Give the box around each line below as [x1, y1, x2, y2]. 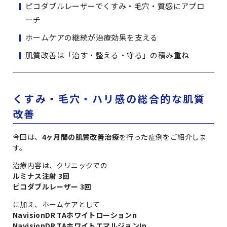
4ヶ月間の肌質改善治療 [42, 132, 120, 142]
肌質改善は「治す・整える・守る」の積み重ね [25, 50, 190, 61]
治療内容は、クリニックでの [13, 160, 108, 171]
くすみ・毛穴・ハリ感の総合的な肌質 [13, 91, 206, 106]
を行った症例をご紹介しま [119, 132, 207, 142]
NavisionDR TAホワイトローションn [13, 210, 137, 220]
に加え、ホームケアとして [13, 199, 100, 210]
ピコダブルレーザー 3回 [13, 181, 92, 192]
